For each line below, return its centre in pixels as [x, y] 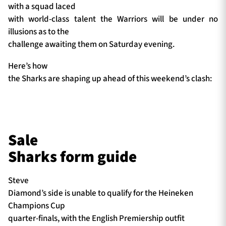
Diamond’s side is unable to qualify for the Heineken [101, 193]
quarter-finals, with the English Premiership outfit [96, 219]
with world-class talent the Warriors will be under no [113, 19]
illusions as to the [39, 32]
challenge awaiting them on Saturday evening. [91, 44]
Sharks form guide [72, 157]
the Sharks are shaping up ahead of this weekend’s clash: [110, 79]
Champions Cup [37, 206]
